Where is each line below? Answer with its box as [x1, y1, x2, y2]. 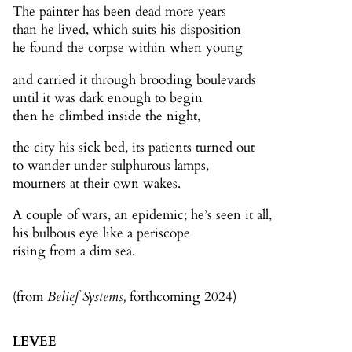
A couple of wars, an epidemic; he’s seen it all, [13, 206, 272, 225]
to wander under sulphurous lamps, [13, 156, 209, 174]
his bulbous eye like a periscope [13, 224, 190, 243]
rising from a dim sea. [13, 242, 135, 261]
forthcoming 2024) [130, 287, 236, 306]
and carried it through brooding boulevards [13, 70, 256, 89]
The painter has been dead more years [13, 2, 226, 21]
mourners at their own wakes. [13, 174, 181, 192]
